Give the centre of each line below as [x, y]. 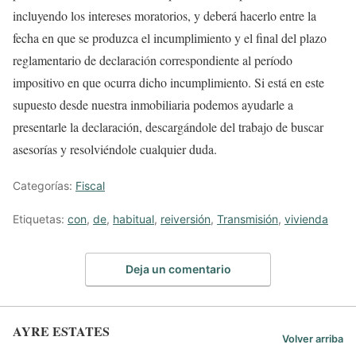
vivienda [306, 219]
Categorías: [44, 186]
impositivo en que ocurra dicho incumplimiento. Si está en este [168, 82]
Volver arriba [313, 339]
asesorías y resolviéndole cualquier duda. [115, 149]
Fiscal [90, 186]
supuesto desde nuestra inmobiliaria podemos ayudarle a [153, 104]
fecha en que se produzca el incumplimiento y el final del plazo [170, 38]
